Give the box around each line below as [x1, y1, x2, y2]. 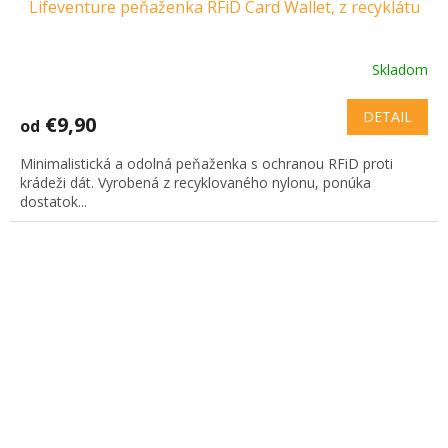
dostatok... [20, 191, 87, 211]
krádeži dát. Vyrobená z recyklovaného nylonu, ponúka [20, 172, 371, 192]
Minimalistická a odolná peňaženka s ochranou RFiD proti [20, 153, 393, 173]
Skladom [372, 60, 428, 80]
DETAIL [363, 106, 412, 126]
